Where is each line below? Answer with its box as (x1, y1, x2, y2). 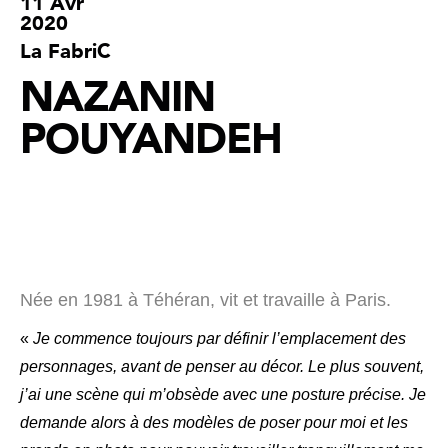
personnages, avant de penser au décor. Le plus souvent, (20, 358, 424, 375)
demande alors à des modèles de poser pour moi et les (20, 414, 408, 431)
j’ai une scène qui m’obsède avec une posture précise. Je (20, 386, 426, 403)
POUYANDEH (20, 111, 282, 168)
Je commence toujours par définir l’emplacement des (33, 330, 406, 347)
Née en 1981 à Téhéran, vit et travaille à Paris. (20, 290, 391, 310)
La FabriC (20, 38, 111, 65)
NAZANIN (20, 69, 215, 126)
